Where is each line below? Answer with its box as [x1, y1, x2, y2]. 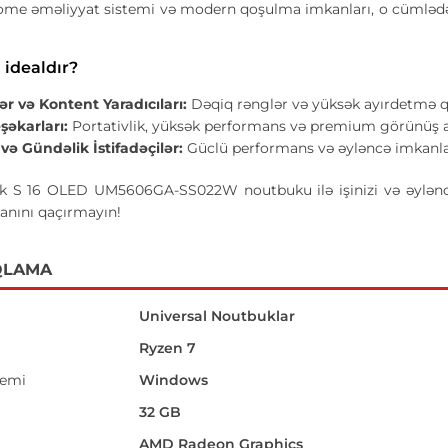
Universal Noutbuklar [139, 307, 296, 325]
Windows [139, 371, 209, 389]
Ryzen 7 [139, 339, 197, 357]
